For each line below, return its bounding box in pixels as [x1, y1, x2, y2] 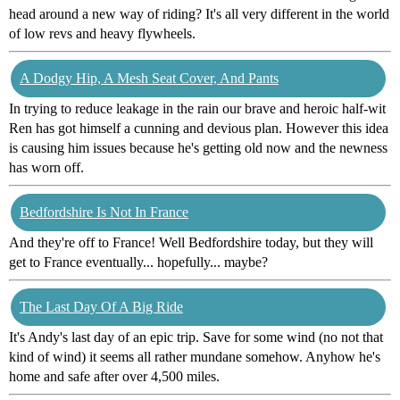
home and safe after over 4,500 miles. [9, 369, 220, 385]
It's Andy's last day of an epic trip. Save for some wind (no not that [9, 329, 383, 346]
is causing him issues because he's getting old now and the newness [9, 140, 387, 156]
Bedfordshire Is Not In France [20, 204, 188, 221]
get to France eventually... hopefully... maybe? [9, 254, 268, 271]
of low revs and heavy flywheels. [9, 26, 196, 42]
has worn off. [9, 160, 84, 176]
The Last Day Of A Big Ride [20, 299, 183, 315]
